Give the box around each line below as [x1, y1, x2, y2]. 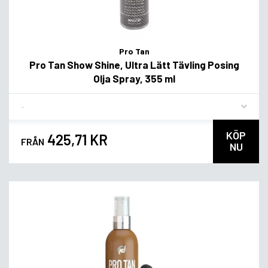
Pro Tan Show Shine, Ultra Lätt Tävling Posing [29, 58, 239, 71]
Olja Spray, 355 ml [93, 72, 175, 84]
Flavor [20, 96, 45, 108]
